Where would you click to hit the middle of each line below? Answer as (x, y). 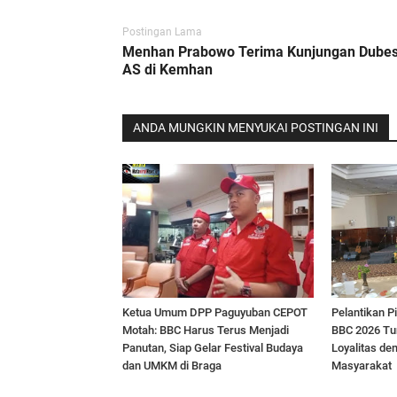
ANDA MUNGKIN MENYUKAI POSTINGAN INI (256, 127)
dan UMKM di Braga (172, 365)
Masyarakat (362, 365)
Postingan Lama (162, 31)
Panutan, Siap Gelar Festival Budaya (213, 347)
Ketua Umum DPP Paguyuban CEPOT (215, 312)
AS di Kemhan (167, 69)
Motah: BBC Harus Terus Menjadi (206, 330)
